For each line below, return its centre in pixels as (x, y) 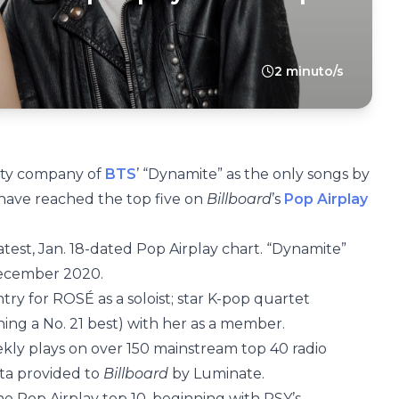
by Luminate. (216, 374)
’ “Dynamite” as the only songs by (253, 174)
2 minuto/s (309, 71)
